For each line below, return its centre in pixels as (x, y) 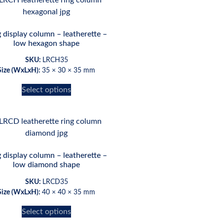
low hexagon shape (46, 43)
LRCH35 (55, 60)
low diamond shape (46, 165)
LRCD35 (55, 182)
